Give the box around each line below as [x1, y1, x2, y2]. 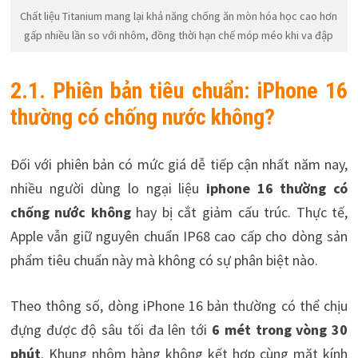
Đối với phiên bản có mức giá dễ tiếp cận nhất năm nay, [10, 154, 348, 173]
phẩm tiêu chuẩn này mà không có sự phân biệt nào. [10, 250, 318, 269]
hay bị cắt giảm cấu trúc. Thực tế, [130, 202, 348, 221]
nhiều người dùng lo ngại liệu [10, 178, 207, 197]
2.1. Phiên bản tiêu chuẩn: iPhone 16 [10, 77, 348, 104]
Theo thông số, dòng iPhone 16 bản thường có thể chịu [10, 296, 348, 315]
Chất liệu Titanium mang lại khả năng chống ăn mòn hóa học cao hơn [20, 9, 338, 24]
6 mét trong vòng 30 [212, 320, 348, 339]
